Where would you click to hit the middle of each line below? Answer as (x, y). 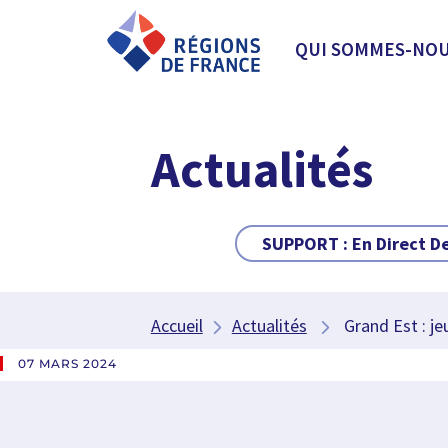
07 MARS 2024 (67, 363)
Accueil (176, 325)
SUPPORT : (306, 243)
